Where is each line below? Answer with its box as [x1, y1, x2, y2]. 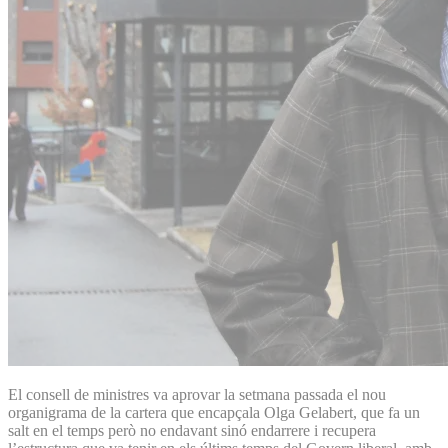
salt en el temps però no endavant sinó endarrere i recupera [8, 421, 376, 439]
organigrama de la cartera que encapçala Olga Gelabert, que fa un [8, 403, 420, 421]
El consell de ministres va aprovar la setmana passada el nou [8, 385, 386, 403]
